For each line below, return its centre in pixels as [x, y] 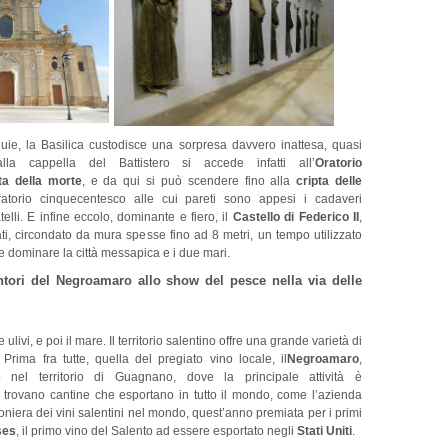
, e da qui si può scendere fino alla [186, 180]
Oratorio [338, 162]
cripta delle [326, 180]
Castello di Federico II [296, 216]
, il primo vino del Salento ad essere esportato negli [156, 430]
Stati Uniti [324, 430]
